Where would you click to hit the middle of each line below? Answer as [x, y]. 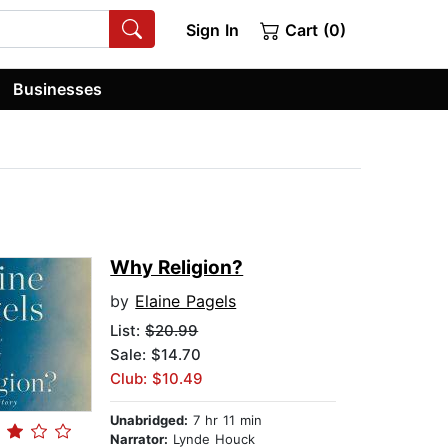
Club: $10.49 [157, 379]
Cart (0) [313, 30]
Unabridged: [149, 420]
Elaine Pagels [186, 301]
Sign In [212, 30]
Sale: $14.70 [156, 355]
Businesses [58, 88]
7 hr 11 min [225, 420]
